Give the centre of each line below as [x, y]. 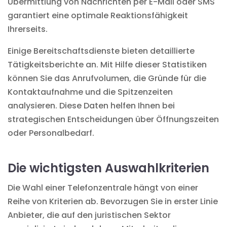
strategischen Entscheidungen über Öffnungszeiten [113, 119]
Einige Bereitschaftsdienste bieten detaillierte [101, 51]
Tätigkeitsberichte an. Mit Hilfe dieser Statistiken [107, 64]
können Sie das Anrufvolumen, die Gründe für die [107, 78]
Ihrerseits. [28, 29]
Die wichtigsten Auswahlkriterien [108, 168]
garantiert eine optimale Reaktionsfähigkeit [98, 15]
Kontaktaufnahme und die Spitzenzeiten [90, 92]
